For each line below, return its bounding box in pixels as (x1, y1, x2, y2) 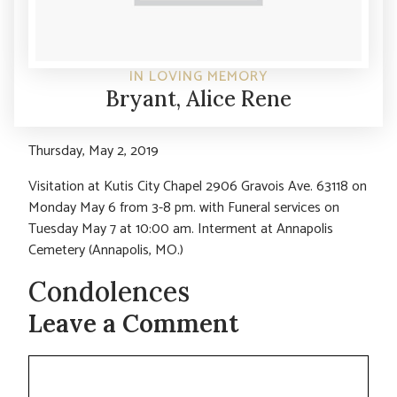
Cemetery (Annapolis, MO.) (28, 237, 183, 262)
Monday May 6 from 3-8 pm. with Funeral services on (28, 195, 339, 220)
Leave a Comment (28, 307, 238, 339)
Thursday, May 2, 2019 (28, 138, 159, 163)
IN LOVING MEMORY (128, 64, 269, 89)
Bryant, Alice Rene (105, 84, 292, 113)
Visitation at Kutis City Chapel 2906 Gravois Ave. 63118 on (28, 174, 367, 198)
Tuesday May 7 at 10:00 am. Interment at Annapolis (28, 216, 333, 241)
